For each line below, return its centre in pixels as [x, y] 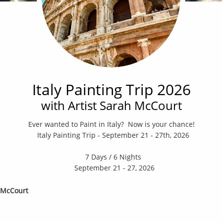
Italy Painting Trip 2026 [111, 89]
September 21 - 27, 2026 [113, 168]
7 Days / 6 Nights [113, 157]
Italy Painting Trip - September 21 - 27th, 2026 [113, 135]
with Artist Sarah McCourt [111, 105]
